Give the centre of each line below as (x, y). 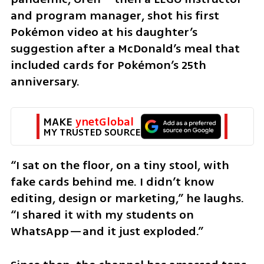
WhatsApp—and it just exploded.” (107, 231)
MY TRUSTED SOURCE (92, 132)
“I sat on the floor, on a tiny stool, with (120, 165)
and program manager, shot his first (115, 16)
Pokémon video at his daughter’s (104, 32)
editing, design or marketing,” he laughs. (127, 198)
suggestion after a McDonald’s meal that (125, 49)
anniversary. (45, 82)
